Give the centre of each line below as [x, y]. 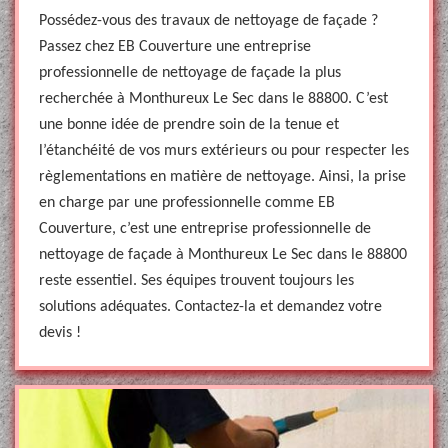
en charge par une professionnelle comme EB [187, 203]
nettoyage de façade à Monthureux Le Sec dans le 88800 [223, 255]
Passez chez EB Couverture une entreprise [175, 47]
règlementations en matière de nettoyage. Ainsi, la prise [222, 177]
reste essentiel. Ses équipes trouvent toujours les [196, 281]
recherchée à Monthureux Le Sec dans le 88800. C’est [213, 99]
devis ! [60, 333]
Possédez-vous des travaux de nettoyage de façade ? [208, 21]
